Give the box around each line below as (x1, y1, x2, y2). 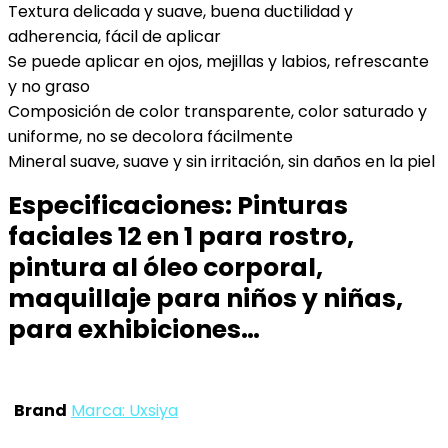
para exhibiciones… (8, 312, 260, 347)
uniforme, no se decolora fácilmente (8, 125, 293, 148)
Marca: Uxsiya (71, 399, 178, 422)
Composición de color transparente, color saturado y (8, 100, 427, 123)
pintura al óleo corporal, (8, 250, 323, 285)
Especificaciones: (8, 188, 237, 223)
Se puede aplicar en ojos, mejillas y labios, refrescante (8, 50, 429, 73)
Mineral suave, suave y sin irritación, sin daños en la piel (8, 150, 435, 173)
